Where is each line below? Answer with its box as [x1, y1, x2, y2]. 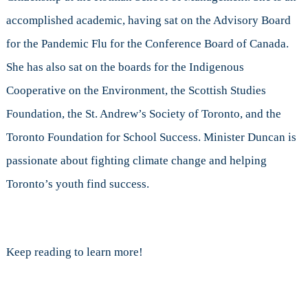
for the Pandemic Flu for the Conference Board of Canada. [5, 37, 289, 51]
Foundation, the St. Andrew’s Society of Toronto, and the [5, 107, 281, 121]
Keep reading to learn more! [5, 245, 143, 259]
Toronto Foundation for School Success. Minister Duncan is [5, 131, 296, 144]
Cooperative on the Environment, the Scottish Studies [5, 84, 266, 98]
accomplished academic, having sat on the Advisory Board [5, 14, 291, 27]
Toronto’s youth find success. [5, 177, 149, 191]
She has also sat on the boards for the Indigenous [5, 60, 244, 74]
